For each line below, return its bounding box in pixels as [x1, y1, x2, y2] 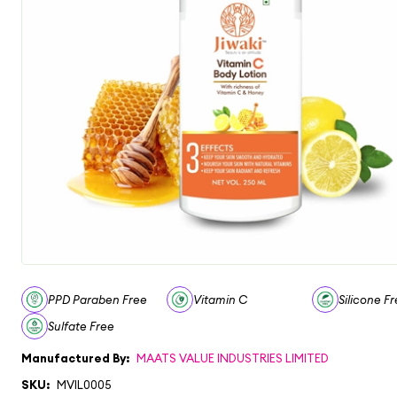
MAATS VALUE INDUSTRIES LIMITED [136, 351, 329, 365]
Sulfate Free [48, 319, 114, 333]
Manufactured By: [21, 351, 129, 365]
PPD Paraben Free [48, 292, 147, 307]
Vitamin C [193, 292, 248, 307]
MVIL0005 [57, 378, 112, 392]
